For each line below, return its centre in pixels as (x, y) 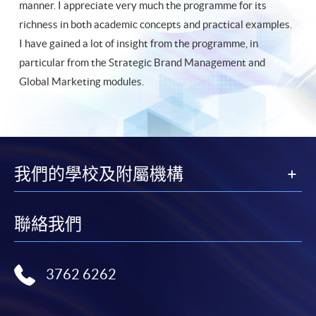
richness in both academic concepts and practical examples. (156, 24)
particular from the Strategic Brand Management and (142, 62)
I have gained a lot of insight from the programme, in (139, 43)
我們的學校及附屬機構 (99, 174)
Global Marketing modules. (81, 81)
